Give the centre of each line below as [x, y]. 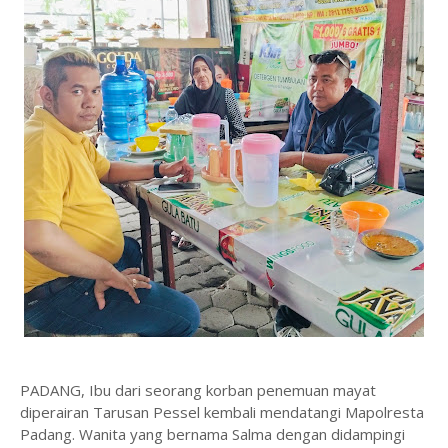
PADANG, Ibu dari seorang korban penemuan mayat [198, 390]
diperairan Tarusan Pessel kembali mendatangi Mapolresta [222, 412]
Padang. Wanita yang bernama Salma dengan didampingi [212, 434]
